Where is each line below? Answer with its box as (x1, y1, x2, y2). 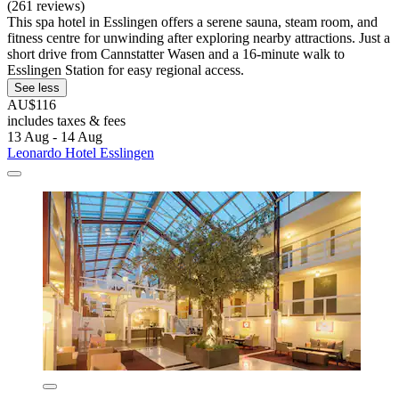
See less (14, 81, 60, 95)
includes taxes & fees (7, 113, 126, 129)
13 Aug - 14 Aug (7, 129, 102, 145)
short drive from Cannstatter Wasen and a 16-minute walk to (7, 46, 345, 62)
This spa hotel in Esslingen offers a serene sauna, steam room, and (7, 14, 378, 30)
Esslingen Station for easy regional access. (7, 62, 244, 78)
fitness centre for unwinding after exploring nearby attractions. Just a (7, 30, 390, 46)
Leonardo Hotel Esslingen (7, 145, 154, 161)
